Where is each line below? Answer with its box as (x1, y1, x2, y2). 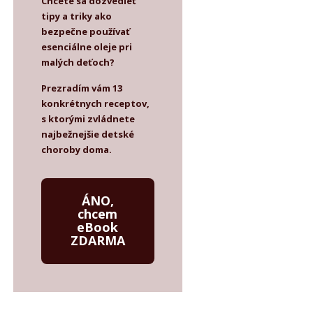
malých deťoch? (41, 55, 115, 68)
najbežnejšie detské (41, 128, 134, 141)
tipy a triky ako (41, 9, 112, 22)
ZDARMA (70, 232, 125, 249)
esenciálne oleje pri (41, 40, 132, 53)
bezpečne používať (41, 24, 130, 38)
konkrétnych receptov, (41, 97, 150, 110)
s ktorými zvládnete (41, 112, 135, 126)
